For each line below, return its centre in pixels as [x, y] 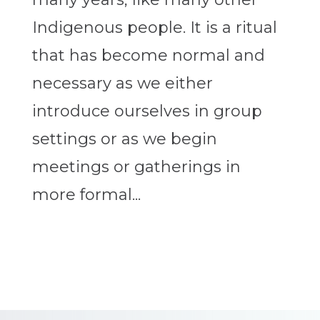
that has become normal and [148, 56]
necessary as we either [122, 84]
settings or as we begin [124, 139]
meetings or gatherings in [136, 167]
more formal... [86, 195]
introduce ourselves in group [147, 111]
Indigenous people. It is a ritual [154, 28]
